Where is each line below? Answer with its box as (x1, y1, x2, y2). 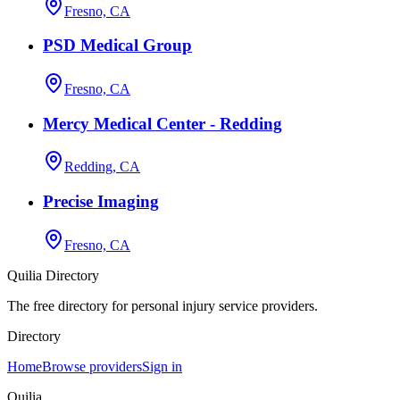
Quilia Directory (7, 267, 99, 283)
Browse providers (42, 358, 142, 374)
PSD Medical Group (43, 36, 192, 55)
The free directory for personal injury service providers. (7, 297, 318, 313)
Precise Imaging (43, 192, 159, 212)
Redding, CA (64, 159, 140, 175)
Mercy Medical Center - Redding (43, 113, 282, 133)
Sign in (142, 358, 182, 374)
